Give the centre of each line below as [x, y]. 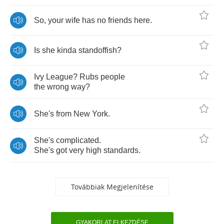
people [113, 77]
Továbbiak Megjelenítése [112, 187]
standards [121, 150]
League [59, 77]
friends [120, 20]
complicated [77, 140]
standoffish [98, 50]
